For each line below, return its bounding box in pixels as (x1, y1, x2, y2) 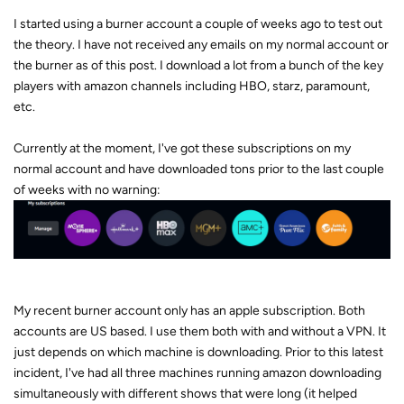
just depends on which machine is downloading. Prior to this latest (14, 344, 383, 361)
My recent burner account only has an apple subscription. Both (14, 303, 365, 319)
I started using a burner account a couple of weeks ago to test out (14, 16, 382, 32)
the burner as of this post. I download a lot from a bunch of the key (14, 58, 383, 74)
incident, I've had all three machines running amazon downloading (14, 365, 381, 381)
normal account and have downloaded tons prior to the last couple (14, 161, 384, 178)
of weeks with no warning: (14, 182, 161, 198)
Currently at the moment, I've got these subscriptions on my (14, 141, 351, 157)
